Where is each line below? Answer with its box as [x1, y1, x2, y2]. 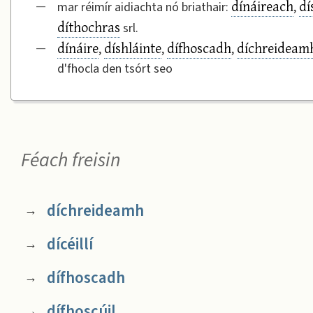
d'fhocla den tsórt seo [57, 59, 173, 78]
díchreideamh [46, 198, 144, 222]
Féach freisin [21, 146, 120, 174]
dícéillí [46, 232, 93, 256]
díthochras [57, 16, 120, 37]
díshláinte [104, 37, 161, 58]
